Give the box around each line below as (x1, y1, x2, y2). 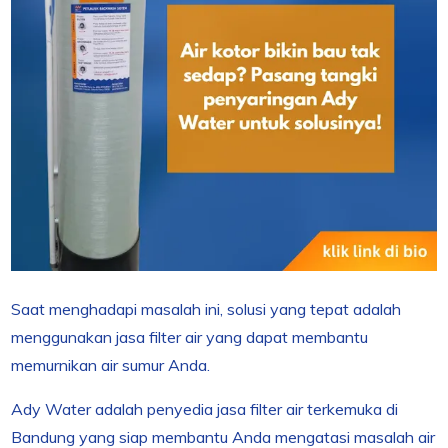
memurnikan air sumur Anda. (11, 355, 211, 376)
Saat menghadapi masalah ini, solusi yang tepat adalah (11, 299, 402, 320)
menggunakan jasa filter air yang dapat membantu (11, 327, 369, 348)
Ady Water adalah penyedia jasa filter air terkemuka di (11, 399, 399, 420)
